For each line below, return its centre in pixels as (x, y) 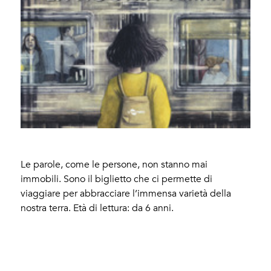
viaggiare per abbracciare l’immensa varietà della (126, 193)
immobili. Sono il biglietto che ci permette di (117, 179)
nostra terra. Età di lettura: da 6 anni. (97, 208)
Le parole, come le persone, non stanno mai (114, 164)
